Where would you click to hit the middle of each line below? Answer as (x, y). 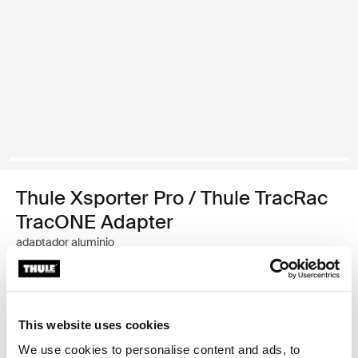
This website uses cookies (94, 324)
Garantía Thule (82, 298)
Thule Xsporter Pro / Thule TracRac (172, 198)
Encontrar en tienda (95, 327)
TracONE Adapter (95, 222)
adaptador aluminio (65, 242)
